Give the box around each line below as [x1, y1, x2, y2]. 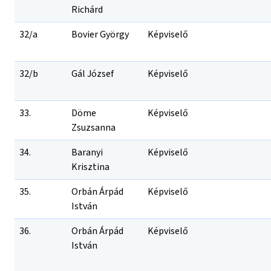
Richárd [71, 3, 103, 16]
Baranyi [71, 146, 103, 159]
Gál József [71, 67, 114, 80]
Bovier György [71, 28, 129, 41]
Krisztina [71, 160, 109, 174]
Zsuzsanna [71, 121, 116, 134]
